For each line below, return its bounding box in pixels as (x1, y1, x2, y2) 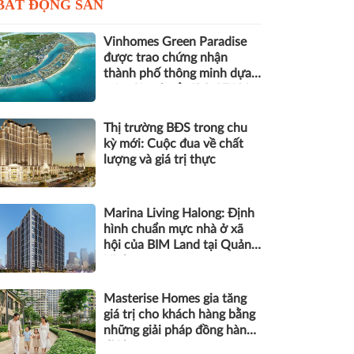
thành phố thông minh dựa (104, 67, 251, 81)
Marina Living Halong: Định (104, 207, 254, 220)
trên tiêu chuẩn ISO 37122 (104, 83, 250, 96)
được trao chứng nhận (104, 51, 228, 65)
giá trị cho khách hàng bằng (104, 308, 255, 322)
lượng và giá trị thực (104, 153, 216, 166)
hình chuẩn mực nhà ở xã (104, 223, 243, 236)
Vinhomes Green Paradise (104, 36, 247, 49)
